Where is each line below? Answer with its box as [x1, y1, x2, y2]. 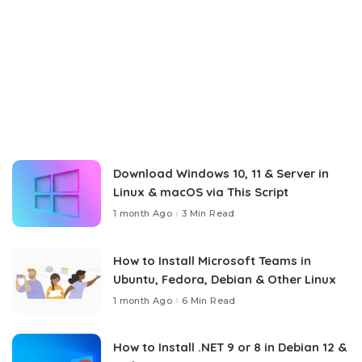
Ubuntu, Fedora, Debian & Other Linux [113, 271, 336, 287]
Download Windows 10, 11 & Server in [113, 166, 329, 182]
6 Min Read [182, 294, 236, 306]
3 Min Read [182, 208, 235, 220]
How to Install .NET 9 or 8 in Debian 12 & [113, 339, 347, 356]
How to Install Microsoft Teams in [113, 252, 311, 268]
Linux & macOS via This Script [113, 184, 288, 200]
